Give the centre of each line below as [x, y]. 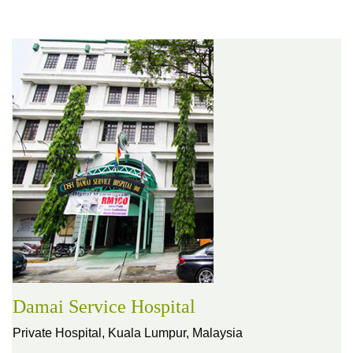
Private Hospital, [60, 333]
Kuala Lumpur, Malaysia [175, 333]
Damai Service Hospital [104, 307]
